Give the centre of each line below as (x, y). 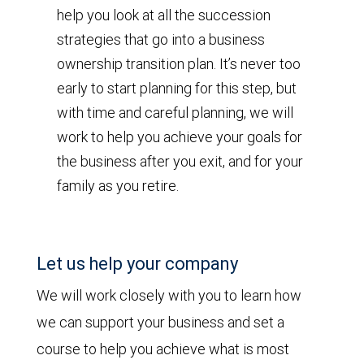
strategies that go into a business (161, 39)
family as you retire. (118, 186)
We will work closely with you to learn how (169, 295)
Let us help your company (137, 264)
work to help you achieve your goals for (180, 137)
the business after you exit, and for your (180, 161)
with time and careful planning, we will (175, 113)
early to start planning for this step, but (177, 88)
